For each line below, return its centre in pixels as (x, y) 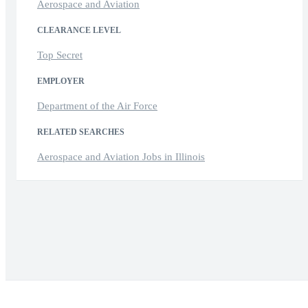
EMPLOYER (61, 81)
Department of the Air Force (97, 106)
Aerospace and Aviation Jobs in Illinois (121, 156)
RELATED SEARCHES (81, 132)
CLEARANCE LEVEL (79, 30)
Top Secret (60, 55)
